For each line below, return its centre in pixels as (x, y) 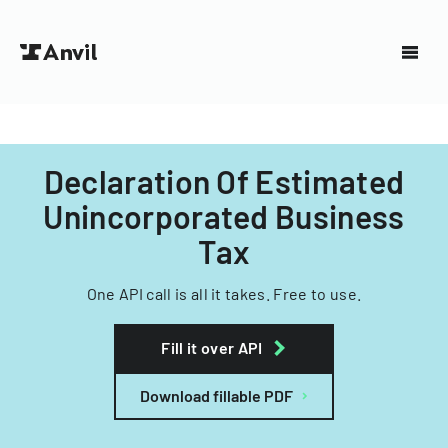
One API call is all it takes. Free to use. (224, 293)
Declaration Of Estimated (224, 181)
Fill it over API (212, 347)
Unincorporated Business (224, 216)
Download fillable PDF (216, 395)
